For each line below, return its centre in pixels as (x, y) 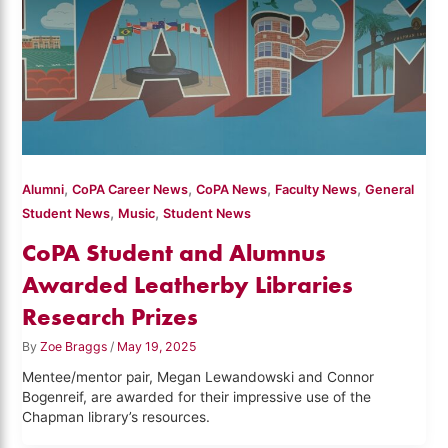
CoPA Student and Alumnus (174, 252)
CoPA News (232, 190)
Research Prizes (110, 316)
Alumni (43, 190)
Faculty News (316, 190)
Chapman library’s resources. (116, 416)
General (390, 190)
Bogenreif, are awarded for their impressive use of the (197, 396)
